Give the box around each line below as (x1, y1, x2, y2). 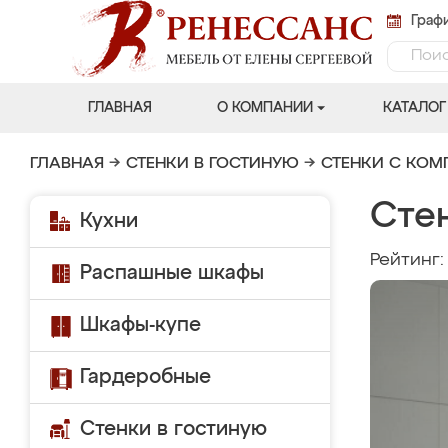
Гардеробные (80, 367, 211, 387)
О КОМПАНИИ (216, 101, 313, 115)
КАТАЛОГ (382, 101, 446, 115)
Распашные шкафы (80, 263, 264, 283)
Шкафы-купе (80, 315, 201, 335)
